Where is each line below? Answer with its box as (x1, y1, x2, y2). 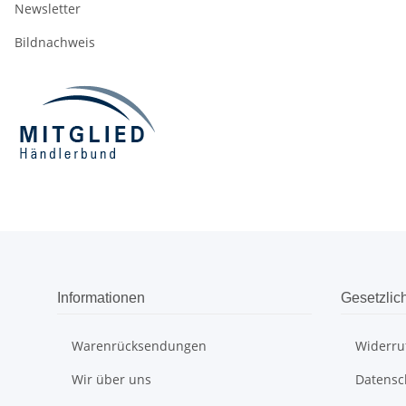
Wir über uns (72, 371, 151, 389)
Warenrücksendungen (72, 337, 207, 355)
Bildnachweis (14, 34, 95, 52)
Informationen (57, 290, 145, 306)
